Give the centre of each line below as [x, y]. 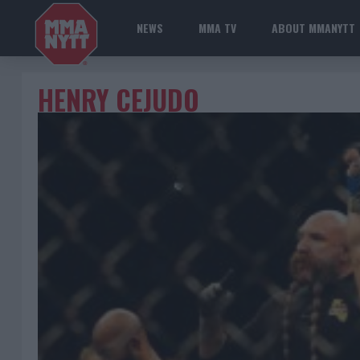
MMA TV [217, 28]
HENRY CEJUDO [119, 100]
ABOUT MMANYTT [313, 28]
